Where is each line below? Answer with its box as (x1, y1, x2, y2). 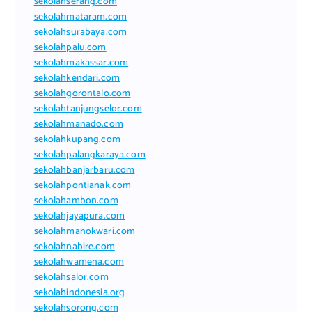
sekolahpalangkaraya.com (33, 146, 146, 163)
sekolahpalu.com (33, 39, 107, 56)
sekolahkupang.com (33, 131, 120, 148)
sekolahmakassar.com (33, 54, 129, 71)
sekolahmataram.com (33, 8, 127, 25)
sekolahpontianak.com (33, 177, 132, 194)
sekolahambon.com (33, 192, 118, 209)
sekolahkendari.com (33, 70, 120, 86)
